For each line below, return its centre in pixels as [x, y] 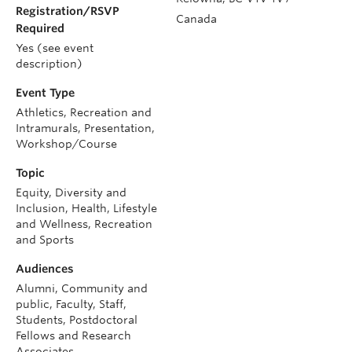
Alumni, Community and [82, 288]
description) [49, 63]
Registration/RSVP [68, 11]
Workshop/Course [66, 143]
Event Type [45, 92]
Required [40, 28]
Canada [196, 18]
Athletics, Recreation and [84, 112]
